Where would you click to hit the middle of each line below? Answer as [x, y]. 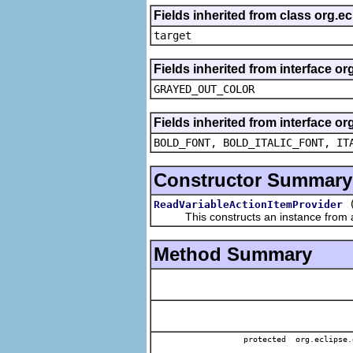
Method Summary [233, 254]
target [173, 35]
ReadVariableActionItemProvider [248, 204]
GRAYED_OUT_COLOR [204, 89]
